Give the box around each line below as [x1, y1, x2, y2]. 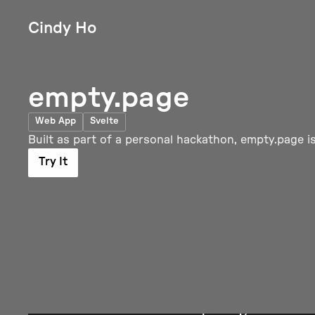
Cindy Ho [28, 20, 96, 36]
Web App [35, 117, 76, 126]
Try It [39, 156, 67, 167]
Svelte [90, 117, 119, 126]
